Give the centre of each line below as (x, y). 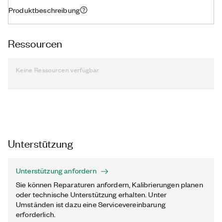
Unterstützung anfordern (56, 170)
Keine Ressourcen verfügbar (58, 70)
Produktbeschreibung (44, 10)
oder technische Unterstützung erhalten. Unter (91, 194)
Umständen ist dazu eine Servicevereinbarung (91, 204)
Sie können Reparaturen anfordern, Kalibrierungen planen (110, 184)
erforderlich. (36, 214)
